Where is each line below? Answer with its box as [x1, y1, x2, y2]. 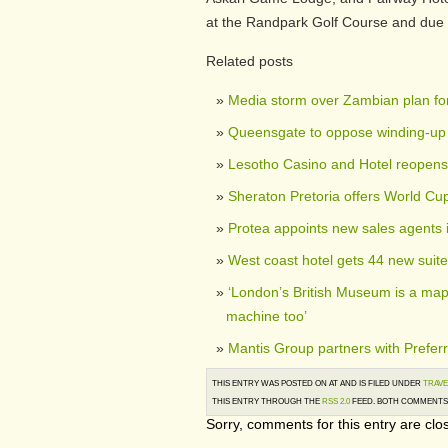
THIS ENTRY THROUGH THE [212, 396, 322, 406]
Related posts [206, 53, 293, 69]
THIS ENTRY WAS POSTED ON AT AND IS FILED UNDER [212, 378, 423, 388]
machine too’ [226, 308, 307, 324]
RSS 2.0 [322, 396, 350, 406]
